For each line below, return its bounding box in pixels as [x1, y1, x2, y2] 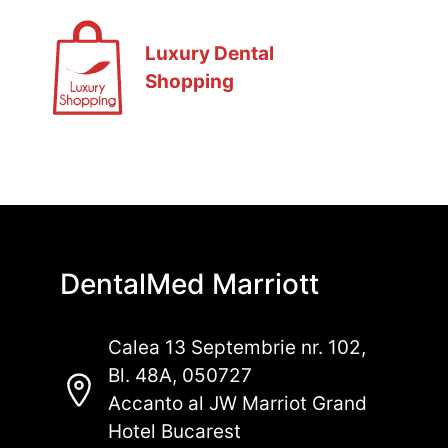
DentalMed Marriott [60, 267, 319, 301]
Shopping [144, 69, 234, 93]
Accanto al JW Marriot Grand [107, 392, 367, 415]
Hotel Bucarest [107, 420, 241, 443]
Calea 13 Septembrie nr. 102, [107, 336, 366, 359]
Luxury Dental [144, 41, 274, 65]
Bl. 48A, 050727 [107, 364, 252, 387]
